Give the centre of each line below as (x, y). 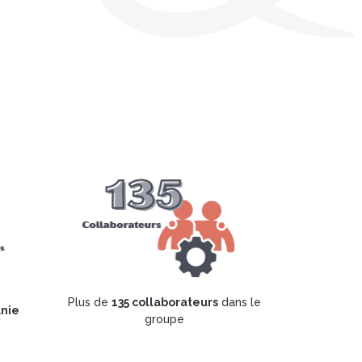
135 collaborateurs (165, 302)
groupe (164, 319)
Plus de (90, 302)
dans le (240, 302)
